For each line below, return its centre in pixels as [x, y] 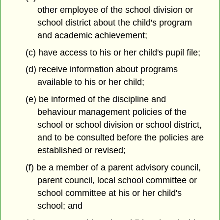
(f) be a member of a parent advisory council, [113, 167]
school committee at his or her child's [110, 193]
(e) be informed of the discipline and [96, 99]
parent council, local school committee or [117, 180]
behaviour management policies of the [112, 112]
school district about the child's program [115, 22]
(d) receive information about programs [101, 69]
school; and [60, 206]
